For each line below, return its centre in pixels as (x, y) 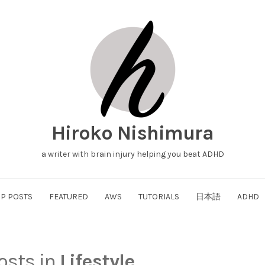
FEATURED (68, 197)
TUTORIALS (159, 197)
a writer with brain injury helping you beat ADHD (132, 154)
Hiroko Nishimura (132, 133)
